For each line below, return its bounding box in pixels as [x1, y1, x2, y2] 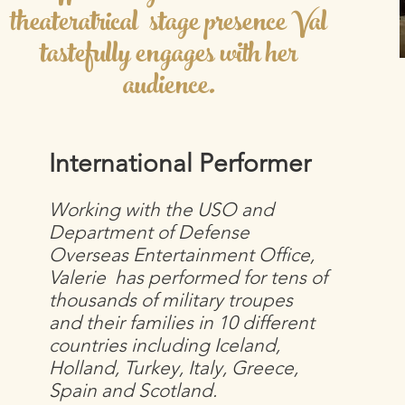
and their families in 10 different [49, 311, 316, 334]
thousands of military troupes [49, 288, 294, 311]
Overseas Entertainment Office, [49, 243, 316, 266]
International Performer [49, 148, 312, 178]
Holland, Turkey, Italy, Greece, [49, 356, 299, 379]
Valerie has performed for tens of [49, 266, 328, 288]
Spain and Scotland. [49, 379, 222, 401]
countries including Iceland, [49, 334, 281, 356]
